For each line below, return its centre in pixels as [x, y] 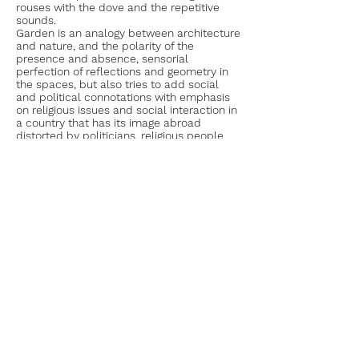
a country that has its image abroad [109, 123]
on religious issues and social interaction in [127, 110]
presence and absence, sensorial [102, 58]
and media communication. [87, 148]
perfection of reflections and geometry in [122, 71]
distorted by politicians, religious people [120, 135]
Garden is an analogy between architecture [128, 33]
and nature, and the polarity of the [105, 46]
